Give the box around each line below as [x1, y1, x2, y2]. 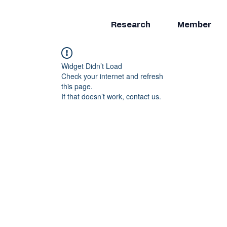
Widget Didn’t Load [61, 61, 122, 71]
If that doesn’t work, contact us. [61, 91, 161, 101]
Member [177, 21, 211, 29]
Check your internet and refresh [61, 71, 163, 81]
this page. [61, 81, 93, 91]
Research [111, 21, 150, 29]
